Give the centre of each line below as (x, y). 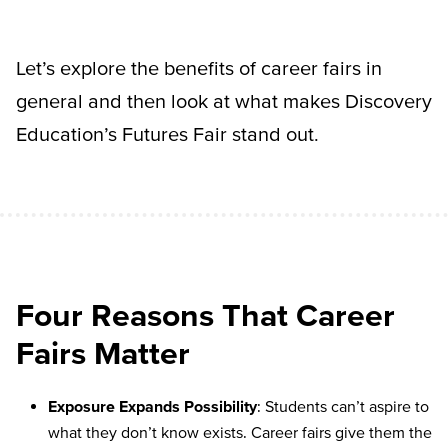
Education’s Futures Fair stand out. (167, 134)
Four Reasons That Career (205, 314)
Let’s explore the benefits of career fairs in (199, 68)
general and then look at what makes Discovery (224, 101)
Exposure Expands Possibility (152, 405)
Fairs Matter (103, 352)
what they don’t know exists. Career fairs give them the (240, 431)
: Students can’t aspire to (343, 405)
